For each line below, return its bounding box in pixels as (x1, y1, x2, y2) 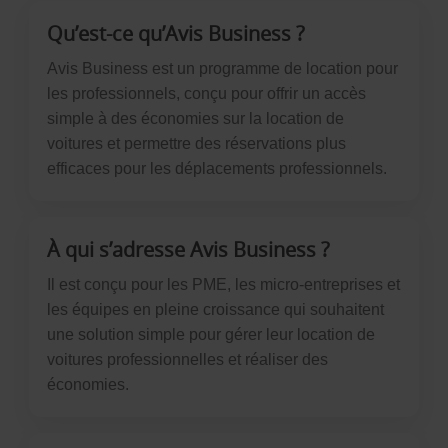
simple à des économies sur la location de (46, 110, 344, 127)
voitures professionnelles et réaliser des (46, 351, 328, 368)
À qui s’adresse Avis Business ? (46, 236, 330, 263)
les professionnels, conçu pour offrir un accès (46, 85, 366, 102)
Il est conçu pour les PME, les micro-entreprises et (46, 276, 400, 293)
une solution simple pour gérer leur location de (46, 326, 375, 343)
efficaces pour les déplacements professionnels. (46, 160, 387, 177)
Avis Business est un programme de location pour (46, 60, 398, 77)
